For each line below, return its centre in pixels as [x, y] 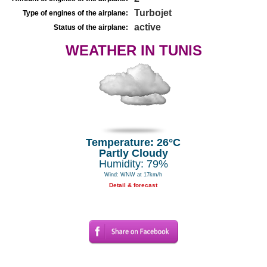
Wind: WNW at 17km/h [133, 175]
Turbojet [153, 13]
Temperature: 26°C [133, 142]
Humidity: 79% [133, 164]
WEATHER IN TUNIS [133, 50]
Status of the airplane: [91, 27]
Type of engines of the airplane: [75, 13]
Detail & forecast [133, 185]
